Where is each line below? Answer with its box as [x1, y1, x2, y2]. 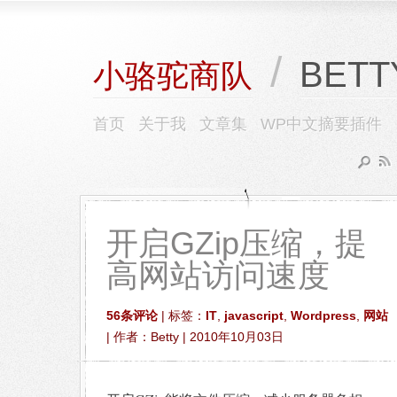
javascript [224, 308, 284, 323]
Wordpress [291, 308, 356, 323]
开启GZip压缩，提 [106, 225, 367, 261]
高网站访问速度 [106, 257, 330, 293]
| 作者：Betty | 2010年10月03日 [106, 330, 284, 344]
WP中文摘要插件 [261, 115, 382, 133]
